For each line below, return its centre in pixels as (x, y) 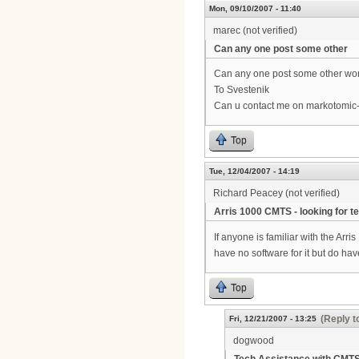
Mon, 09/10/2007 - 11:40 (255, 8)
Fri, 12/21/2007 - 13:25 (273, 319)
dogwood (254, 341)
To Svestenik (242, 89)
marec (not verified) (255, 30)
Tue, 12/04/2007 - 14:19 (254, 171)
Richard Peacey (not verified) (276, 194)
